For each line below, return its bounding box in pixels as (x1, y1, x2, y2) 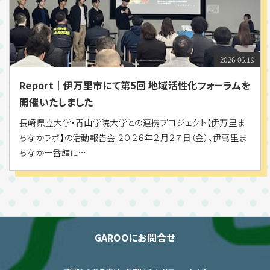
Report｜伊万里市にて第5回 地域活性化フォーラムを (19, 78, 251, 93)
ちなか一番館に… (19, 146, 87, 159)
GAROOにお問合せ (94, 230, 176, 245)
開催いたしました (19, 95, 93, 110)
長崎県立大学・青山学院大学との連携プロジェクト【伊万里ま (19, 116, 245, 129)
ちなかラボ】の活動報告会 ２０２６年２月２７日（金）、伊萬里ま (19, 131, 247, 144)
